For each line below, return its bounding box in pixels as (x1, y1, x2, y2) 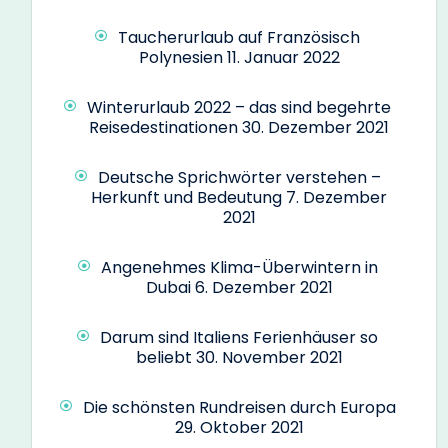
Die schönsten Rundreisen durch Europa (82, 395, 396, 419)
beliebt (135, 345, 192, 369)
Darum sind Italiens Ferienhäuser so (100, 325, 378, 349)
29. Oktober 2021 (174, 415, 304, 439)
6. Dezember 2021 (194, 275, 333, 299)
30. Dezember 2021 (242, 115, 389, 139)
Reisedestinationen (89, 115, 238, 139)
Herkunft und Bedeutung (91, 185, 282, 209)
